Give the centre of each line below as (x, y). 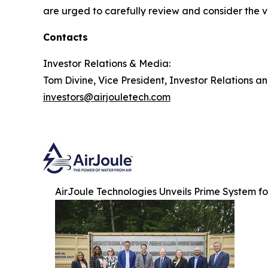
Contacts (66, 37)
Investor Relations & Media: (107, 63)
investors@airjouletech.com (107, 97)
